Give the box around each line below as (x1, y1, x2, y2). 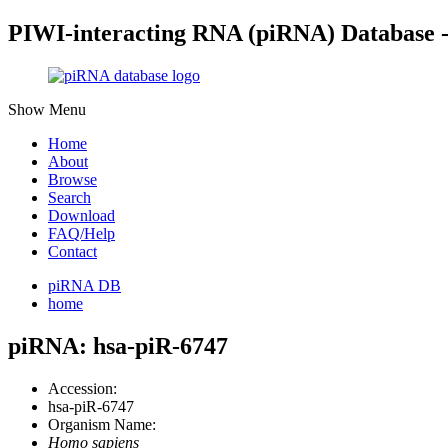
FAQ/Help (48, 224, 115, 242)
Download (48, 206, 115, 224)
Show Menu (8, 100, 86, 118)
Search (48, 188, 91, 206)
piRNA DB (48, 276, 121, 294)
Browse (48, 170, 97, 188)
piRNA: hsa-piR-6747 (8, 332, 228, 359)
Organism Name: (48, 415, 156, 433)
